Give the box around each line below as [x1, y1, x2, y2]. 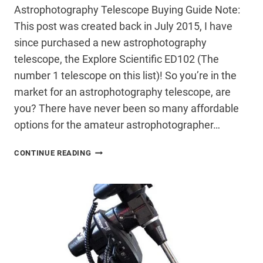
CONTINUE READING [14, 149, 92, 158]
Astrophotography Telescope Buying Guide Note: [14, 4, 240, 16]
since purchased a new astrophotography [14, 36, 207, 49]
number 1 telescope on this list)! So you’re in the [14, 69, 237, 82]
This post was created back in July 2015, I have [14, 20, 232, 33]
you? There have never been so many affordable [14, 102, 239, 115]
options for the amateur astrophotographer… [14, 119, 220, 131]
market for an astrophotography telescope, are [14, 86, 231, 99]
